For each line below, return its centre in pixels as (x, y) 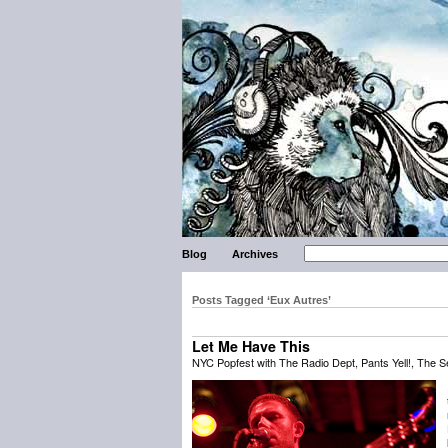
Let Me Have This (251, 346)
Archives (255, 254)
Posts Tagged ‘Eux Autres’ (261, 300)
